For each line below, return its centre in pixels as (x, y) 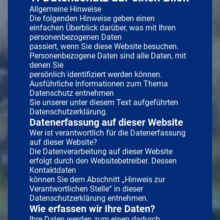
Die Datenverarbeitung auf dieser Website (101, 151)
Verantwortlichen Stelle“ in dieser (86, 189)
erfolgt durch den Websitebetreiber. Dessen (103, 161)
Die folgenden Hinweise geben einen (92, 18)
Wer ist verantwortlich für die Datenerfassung (108, 133)
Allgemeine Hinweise (65, 9)
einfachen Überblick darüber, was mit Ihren (103, 27)
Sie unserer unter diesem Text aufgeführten (104, 102)
